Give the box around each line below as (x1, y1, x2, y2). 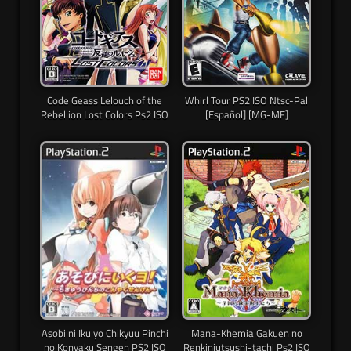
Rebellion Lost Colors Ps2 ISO (41, 106, 168, 122)
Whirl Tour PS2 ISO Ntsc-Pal (185, 92, 308, 108)
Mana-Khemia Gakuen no (190, 325, 302, 342)
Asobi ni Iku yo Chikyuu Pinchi (41, 325, 168, 342)
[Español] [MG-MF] (204, 106, 288, 122)
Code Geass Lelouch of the (47, 92, 162, 108)
